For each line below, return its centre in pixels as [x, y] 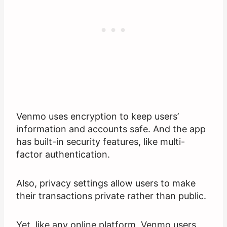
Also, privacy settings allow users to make [106, 183]
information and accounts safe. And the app [111, 129]
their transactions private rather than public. [111, 196]
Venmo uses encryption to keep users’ [98, 117]
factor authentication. [63, 155]
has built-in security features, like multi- [101, 142]
